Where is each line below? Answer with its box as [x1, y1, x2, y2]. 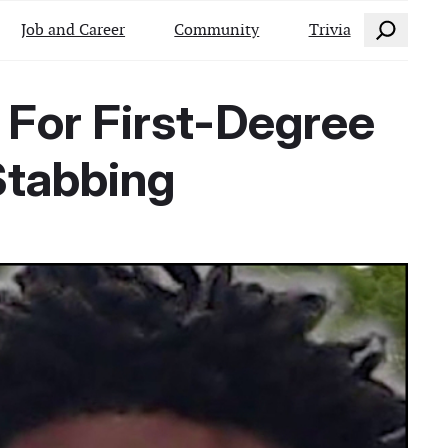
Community [174, 18, 260, 40]
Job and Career [21, 18, 126, 40]
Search [363, 14, 410, 36]
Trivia [308, 18, 351, 40]
